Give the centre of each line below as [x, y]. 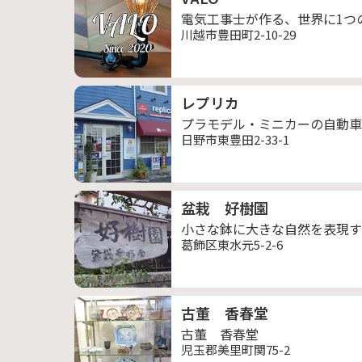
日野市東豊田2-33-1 [235, 139]
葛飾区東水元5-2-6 [232, 244]
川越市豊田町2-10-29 [238, 34]
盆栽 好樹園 [225, 208]
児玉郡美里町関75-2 [236, 349]
